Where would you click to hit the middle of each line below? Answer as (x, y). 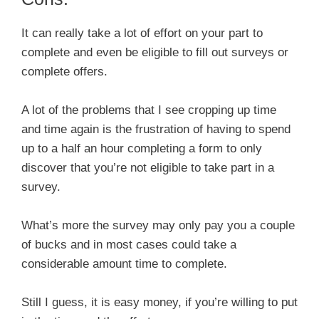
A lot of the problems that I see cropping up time (149, 110)
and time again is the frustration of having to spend (156, 129)
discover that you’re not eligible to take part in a (148, 167)
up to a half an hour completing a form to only (142, 148)
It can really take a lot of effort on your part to (142, 33)
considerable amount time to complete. (124, 264)
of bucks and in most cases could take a (129, 245)
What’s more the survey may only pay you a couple (158, 226)
